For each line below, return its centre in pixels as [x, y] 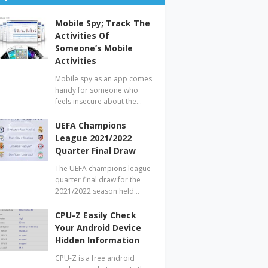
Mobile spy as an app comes [104, 79]
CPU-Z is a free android [95, 258]
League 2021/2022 [94, 138]
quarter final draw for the [98, 180]
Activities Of [83, 36]
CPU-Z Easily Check [96, 215]
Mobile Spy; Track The [103, 23]
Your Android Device [98, 228]
